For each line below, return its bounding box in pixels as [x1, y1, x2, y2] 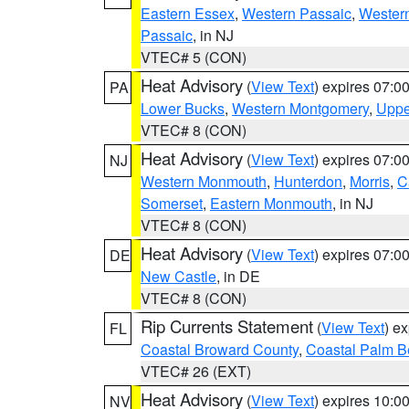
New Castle [141, 266, 216, 287]
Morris [350, 171, 390, 192]
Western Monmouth [141, 171, 267, 192]
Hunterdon [274, 171, 342, 192]
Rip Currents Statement [141, 314, 313, 338]
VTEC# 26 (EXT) [141, 361, 251, 382]
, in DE [216, 266, 260, 287]
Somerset [141, 193, 203, 214]
